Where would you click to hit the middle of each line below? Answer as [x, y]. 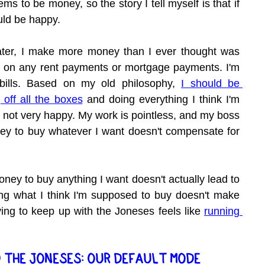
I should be [211, 84]
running [222, 211]
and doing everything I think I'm [161, 100]
